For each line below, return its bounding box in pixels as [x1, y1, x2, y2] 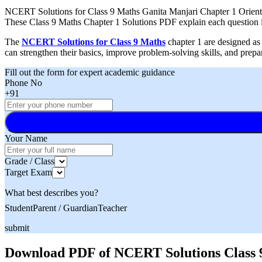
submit [5, 223, 29, 233]
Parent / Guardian [33, 203, 98, 213]
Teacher [98, 203, 127, 213]
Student [5, 203, 33, 213]
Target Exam [5, 167, 52, 178]
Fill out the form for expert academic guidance [5, 67, 175, 78]
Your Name [5, 133, 47, 144]
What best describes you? [5, 188, 98, 198]
